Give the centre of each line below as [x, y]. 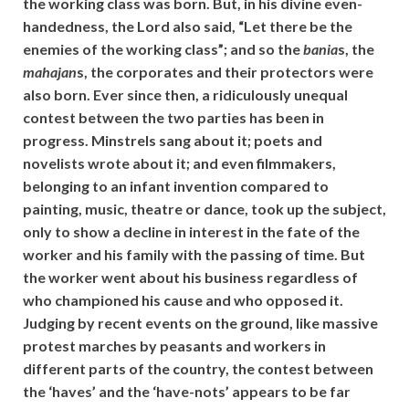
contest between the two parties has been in [173, 117]
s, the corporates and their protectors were [225, 71]
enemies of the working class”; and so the [163, 48]
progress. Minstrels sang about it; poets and [173, 140]
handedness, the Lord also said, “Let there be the [188, 26]
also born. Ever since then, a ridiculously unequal [185, 94]
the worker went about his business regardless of [190, 277]
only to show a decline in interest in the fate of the [191, 231]
